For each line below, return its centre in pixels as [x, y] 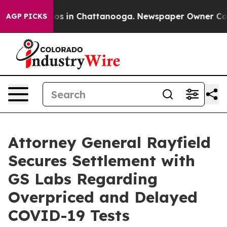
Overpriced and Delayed [103, 197]
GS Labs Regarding [83, 179]
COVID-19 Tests [69, 215]
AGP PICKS [27, 16]
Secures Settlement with [102, 161]
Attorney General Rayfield [109, 142]
